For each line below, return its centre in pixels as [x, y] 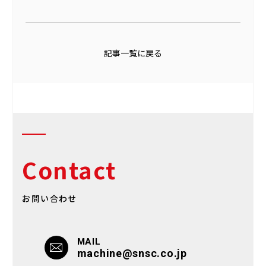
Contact [69, 170]
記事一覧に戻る [133, 53]
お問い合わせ [50, 199]
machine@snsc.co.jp [132, 253]
